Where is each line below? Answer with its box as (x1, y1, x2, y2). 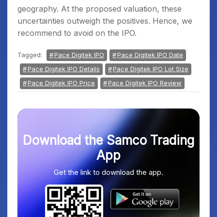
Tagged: (17, 51, 44, 59)
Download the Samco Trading (23, 133, 194, 148)
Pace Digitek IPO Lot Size (113, 65, 188, 73)
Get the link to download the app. (54, 168, 163, 177)
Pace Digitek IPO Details (28, 65, 100, 73)
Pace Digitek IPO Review (108, 79, 182, 87)
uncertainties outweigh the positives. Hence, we (17, 16, 192, 26)
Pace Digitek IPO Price (28, 79, 95, 87)
